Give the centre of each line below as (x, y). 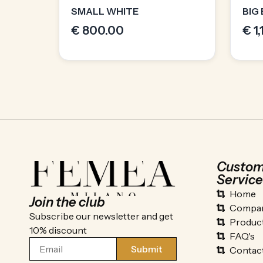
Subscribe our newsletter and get (101, 216)
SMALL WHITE (105, 11)
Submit (147, 249)
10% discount (58, 230)
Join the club (67, 202)
